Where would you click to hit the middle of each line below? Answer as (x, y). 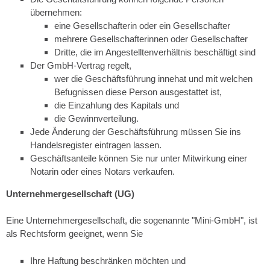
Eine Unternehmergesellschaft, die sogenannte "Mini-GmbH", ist (132, 220)
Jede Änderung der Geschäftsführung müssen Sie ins (136, 131)
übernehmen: (56, 12)
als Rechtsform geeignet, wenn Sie (74, 234)
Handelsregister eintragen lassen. (96, 145)
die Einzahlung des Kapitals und (117, 105)
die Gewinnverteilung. (96, 118)
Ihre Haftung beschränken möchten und (108, 260)
